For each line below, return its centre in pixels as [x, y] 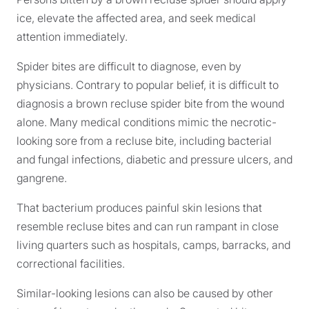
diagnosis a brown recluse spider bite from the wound [150, 103]
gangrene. [42, 178]
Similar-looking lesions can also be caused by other [145, 293]
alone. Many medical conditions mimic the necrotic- [147, 122]
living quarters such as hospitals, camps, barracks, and [153, 245]
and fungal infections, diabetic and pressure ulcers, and [154, 159]
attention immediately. [72, 37]
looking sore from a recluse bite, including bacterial [144, 141]
